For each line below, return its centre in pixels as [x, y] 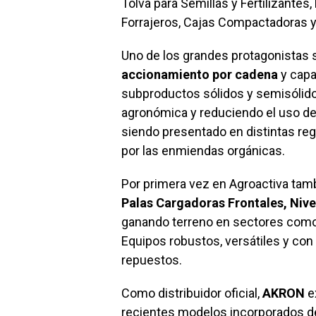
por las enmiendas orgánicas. [203, 151]
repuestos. [152, 260]
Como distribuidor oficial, [192, 293]
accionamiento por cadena [200, 75]
